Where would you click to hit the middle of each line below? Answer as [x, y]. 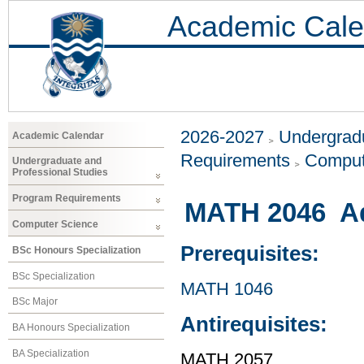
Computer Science [55, 224]
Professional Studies [60, 173]
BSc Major [35, 302]
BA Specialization [51, 353]
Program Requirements [67, 199]
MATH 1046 [227, 289]
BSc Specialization [54, 276]
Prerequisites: [250, 254]
